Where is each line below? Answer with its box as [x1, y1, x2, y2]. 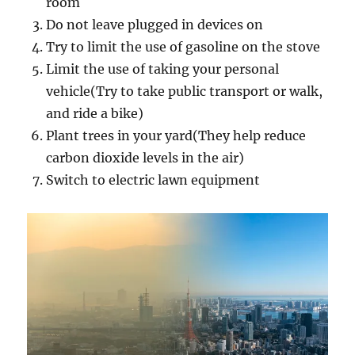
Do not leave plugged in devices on [46, 16, 264, 32]
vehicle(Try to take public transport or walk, [46, 82, 323, 99]
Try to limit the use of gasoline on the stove [46, 38, 321, 55]
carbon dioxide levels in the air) [46, 149, 245, 166]
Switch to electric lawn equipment [46, 171, 261, 188]
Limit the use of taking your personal [46, 60, 280, 77]
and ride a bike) [46, 105, 144, 121]
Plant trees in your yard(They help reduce [46, 127, 307, 143]
